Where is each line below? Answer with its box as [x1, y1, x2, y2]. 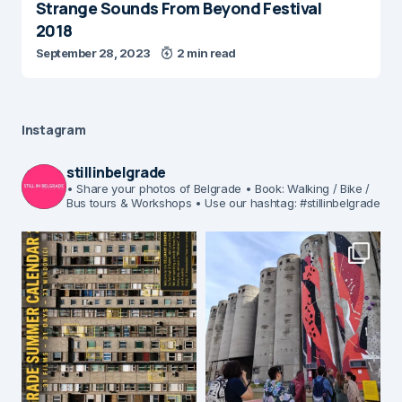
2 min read [177, 46, 236, 60]
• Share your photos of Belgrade [66, 181, 242, 196]
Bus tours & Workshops [66, 196, 192, 210]
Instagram [22, 121, 86, 138]
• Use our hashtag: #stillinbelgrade [191, 196, 380, 210]
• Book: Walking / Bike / [241, 181, 371, 196]
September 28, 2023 [36, 46, 151, 60]
